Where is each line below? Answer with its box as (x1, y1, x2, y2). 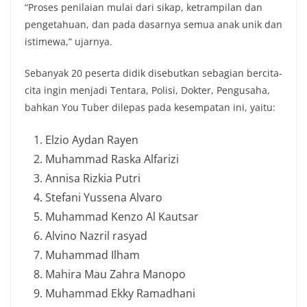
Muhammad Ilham (45, 247, 140, 263)
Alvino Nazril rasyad (45, 228, 147, 244)
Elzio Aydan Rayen (45, 132, 138, 148)
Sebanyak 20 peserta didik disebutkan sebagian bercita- (25, 66, 282, 80)
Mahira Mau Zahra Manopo (45, 267, 186, 282)
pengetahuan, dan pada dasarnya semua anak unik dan (25, 18, 282, 32)
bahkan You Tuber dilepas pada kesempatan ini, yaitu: (25, 101, 275, 114)
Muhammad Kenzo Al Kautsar (45, 209, 199, 225)
